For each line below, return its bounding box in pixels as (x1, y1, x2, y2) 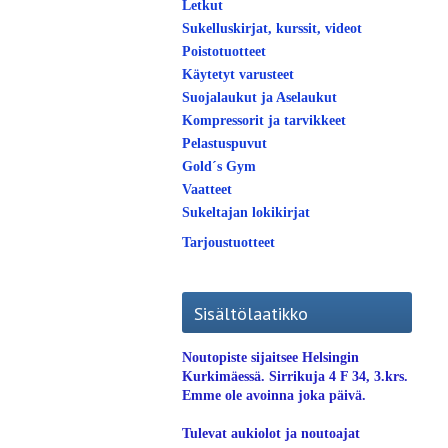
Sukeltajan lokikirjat (182, 205, 310, 220)
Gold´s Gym (182, 159, 256, 174)
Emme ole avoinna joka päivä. (182, 388, 366, 403)
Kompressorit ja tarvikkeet (182, 113, 346, 128)
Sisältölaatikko (194, 302, 308, 325)
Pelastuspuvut (182, 136, 267, 151)
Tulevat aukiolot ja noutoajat (182, 426, 360, 441)
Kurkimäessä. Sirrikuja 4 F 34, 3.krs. (182, 369, 408, 384)
